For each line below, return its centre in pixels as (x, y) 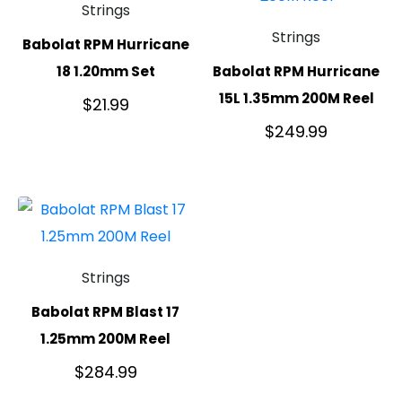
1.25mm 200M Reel (106, 338)
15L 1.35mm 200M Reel (296, 98)
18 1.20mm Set (105, 71)
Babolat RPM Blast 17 (106, 311)
